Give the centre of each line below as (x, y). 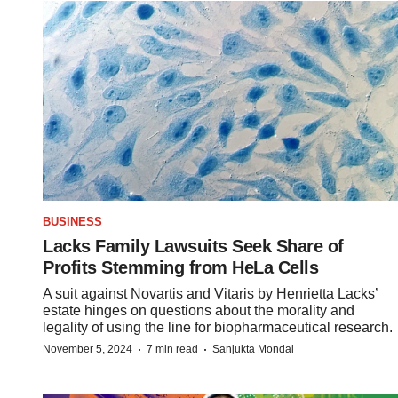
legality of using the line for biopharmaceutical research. (218, 328)
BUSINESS (72, 222)
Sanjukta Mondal (253, 350)
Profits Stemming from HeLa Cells (180, 268)
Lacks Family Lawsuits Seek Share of (193, 247)
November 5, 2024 (88, 350)
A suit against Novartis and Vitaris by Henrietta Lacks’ (210, 294)
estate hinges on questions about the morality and (199, 311)
